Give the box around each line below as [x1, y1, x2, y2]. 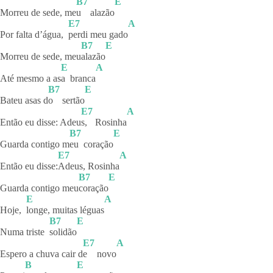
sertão [62, 94, 85, 105]
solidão [49, 226, 77, 237]
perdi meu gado [68, 29, 128, 40]
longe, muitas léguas [26, 204, 104, 215]
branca [70, 73, 96, 83]
